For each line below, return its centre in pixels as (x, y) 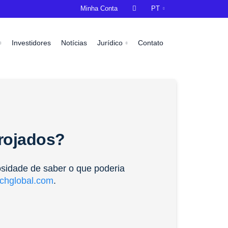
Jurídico (111, 43)
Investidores (32, 43)
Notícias (74, 43)
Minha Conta (99, 9)
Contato (151, 43)
